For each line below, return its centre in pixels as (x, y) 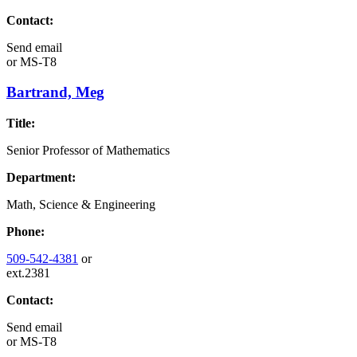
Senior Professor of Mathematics (88, 151)
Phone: (25, 232)
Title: (21, 124)
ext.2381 (28, 273)
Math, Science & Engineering (81, 205)
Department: (41, 178)
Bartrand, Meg (55, 92)
